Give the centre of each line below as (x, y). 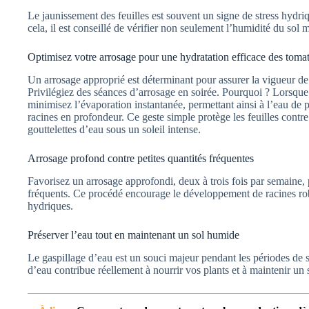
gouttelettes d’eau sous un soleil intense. (114, 130)
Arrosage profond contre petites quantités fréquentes (141, 159)
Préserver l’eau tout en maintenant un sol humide (133, 235)
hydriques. (50, 206)
